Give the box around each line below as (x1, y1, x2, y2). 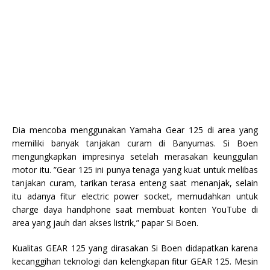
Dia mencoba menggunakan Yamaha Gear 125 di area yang (12, 124, 258, 136)
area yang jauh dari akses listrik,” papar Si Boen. (12, 216, 198, 228)
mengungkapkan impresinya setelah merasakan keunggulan (12, 150, 258, 162)
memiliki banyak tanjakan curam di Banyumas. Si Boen (12, 137, 258, 149)
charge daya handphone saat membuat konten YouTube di (12, 203, 258, 215)
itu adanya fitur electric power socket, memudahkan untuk (12, 190, 258, 202)
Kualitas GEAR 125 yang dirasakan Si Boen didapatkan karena (12, 242, 258, 254)
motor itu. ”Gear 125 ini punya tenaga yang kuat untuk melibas (12, 163, 258, 175)
